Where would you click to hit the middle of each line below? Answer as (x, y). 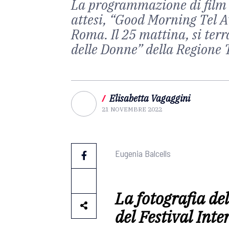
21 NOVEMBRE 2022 (132, 109)
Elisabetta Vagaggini (150, 98)
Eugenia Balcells (143, 153)
